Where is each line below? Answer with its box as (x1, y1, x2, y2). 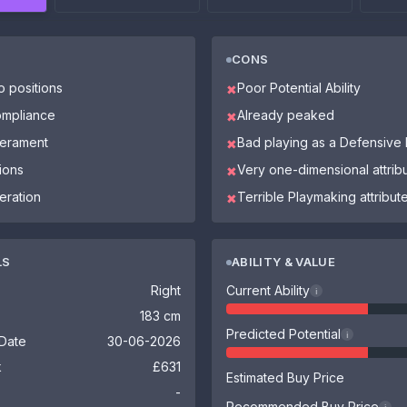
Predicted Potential (226, 326, 341, 342)
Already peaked (237, 107, 334, 123)
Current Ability (226, 283, 310, 298)
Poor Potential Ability (237, 80, 361, 95)
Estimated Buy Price (226, 370, 344, 385)
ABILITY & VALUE (232, 254, 335, 269)
